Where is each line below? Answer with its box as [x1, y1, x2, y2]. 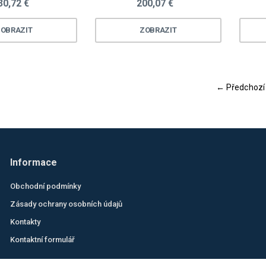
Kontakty [10, 217, 41, 226]
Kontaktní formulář [10, 235, 75, 244]
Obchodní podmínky [10, 182, 81, 191]
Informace [10, 157, 58, 168]
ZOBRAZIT [139, 25, 177, 34]
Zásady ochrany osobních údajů [10, 199, 123, 208]
